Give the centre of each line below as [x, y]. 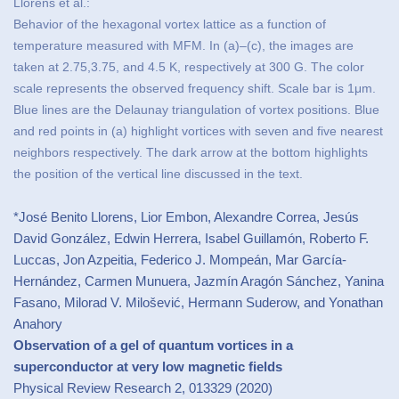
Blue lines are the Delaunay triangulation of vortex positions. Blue [196, 110]
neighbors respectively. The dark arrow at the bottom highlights [191, 152]
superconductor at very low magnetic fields [148, 366]
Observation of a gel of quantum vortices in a [153, 345]
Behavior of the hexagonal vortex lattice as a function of [170, 24]
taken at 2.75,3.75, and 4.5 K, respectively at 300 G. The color [189, 67]
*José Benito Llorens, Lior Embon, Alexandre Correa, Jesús [186, 216]
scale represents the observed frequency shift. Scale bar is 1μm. [195, 88]
